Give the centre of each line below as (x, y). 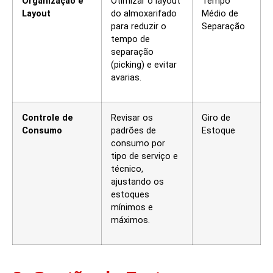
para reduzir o (139, 27)
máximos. (130, 221)
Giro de (216, 118)
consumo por (138, 144)
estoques (130, 195)
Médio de (220, 14)
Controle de (48, 118)
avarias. (126, 78)
